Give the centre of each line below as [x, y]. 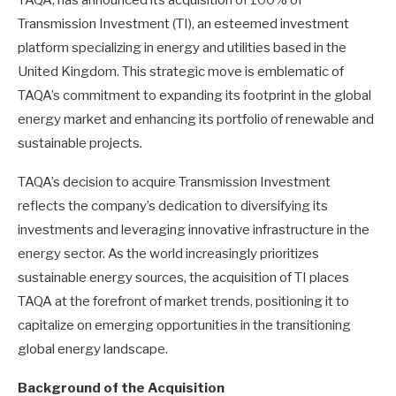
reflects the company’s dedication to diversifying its [173, 206]
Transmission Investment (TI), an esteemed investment [183, 23]
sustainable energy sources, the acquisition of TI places [183, 277]
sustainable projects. [80, 143]
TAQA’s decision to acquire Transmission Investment [174, 182]
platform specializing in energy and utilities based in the [182, 47]
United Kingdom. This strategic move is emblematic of [181, 71]
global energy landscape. [93, 349]
